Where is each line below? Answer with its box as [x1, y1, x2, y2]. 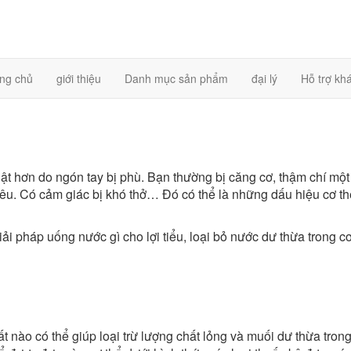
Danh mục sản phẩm [124, 71, 228, 86]
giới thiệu [56, 71, 101, 86]
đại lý [251, 71, 277, 86]
